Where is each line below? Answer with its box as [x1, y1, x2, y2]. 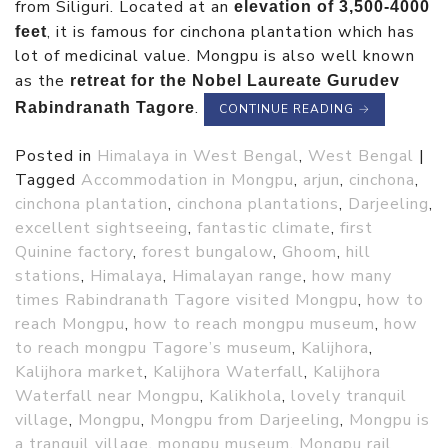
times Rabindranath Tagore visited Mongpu [15, 289, 358, 312]
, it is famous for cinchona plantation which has [47, 20, 415, 43]
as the [15, 69, 70, 92]
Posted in [15, 145, 97, 168]
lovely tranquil [291, 385, 407, 408]
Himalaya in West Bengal [97, 145, 299, 168]
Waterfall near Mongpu [15, 385, 200, 408]
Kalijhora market [15, 361, 144, 384]
